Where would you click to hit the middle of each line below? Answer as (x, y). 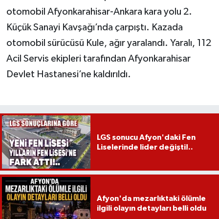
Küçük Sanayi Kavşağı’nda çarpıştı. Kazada (94, 28)
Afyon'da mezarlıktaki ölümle (151, 198)
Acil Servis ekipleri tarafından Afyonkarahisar (98, 59)
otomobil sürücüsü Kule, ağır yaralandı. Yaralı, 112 (109, 43)
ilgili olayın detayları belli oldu (151, 208)
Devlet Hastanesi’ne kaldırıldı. (68, 75)
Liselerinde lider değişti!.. (145, 147)
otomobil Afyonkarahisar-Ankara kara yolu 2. (99, 12)
